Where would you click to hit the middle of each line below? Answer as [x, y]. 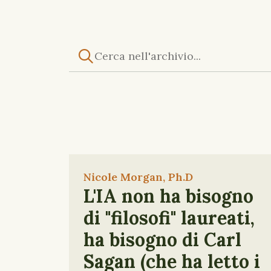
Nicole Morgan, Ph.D [138, 177]
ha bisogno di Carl [162, 240]
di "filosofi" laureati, [169, 218]
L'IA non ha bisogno [168, 196]
